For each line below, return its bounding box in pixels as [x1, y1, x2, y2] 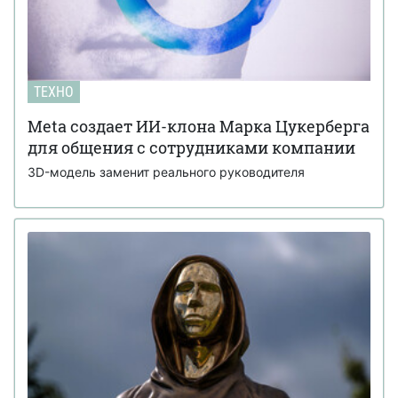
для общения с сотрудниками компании [28, 137, 355, 159]
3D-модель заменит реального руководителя [28, 164, 305, 180]
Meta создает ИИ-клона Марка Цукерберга [28, 115, 370, 138]
